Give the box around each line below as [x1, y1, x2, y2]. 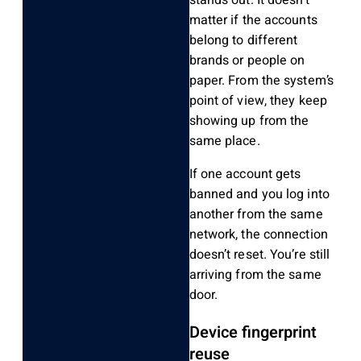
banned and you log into [189, 185, 330, 205]
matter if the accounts [189, 10, 317, 31]
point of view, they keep [189, 91, 327, 111]
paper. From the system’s [189, 71, 334, 91]
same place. [189, 131, 260, 151]
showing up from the [189, 111, 309, 131]
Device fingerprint [189, 321, 317, 345]
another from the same [189, 205, 323, 225]
